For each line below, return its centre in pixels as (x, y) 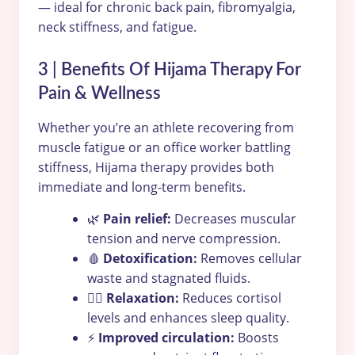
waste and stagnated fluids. (169, 278)
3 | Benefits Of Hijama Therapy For (170, 70)
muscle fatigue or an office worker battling (164, 148)
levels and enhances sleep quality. (188, 317)
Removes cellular (250, 258)
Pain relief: (137, 218)
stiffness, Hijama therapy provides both (156, 168)
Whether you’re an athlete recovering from (166, 128)
